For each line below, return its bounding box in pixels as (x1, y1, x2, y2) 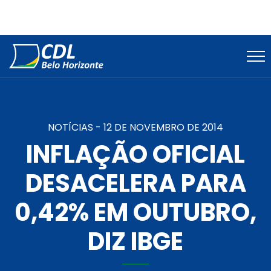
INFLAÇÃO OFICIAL (26, 137, 245, 172)
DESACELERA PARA (25, 166, 246, 201)
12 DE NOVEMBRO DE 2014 (103, 120, 223, 135)
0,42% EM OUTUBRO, (15, 195, 256, 230)
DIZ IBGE (88, 224, 183, 259)
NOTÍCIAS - (48, 120, 103, 135)
